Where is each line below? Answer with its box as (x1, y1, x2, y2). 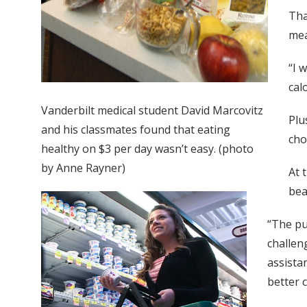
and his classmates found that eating (41, 121, 230, 137)
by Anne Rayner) (41, 160, 125, 175)
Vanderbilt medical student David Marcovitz (41, 102, 263, 118)
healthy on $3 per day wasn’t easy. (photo (41, 140, 254, 156)
